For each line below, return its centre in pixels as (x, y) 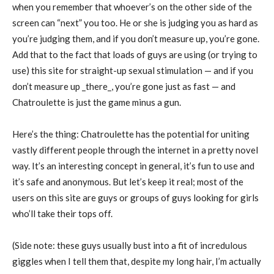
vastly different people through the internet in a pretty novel (135, 150)
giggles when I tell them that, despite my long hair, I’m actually (137, 261)
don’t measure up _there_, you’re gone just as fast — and (124, 87)
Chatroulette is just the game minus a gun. (97, 102)
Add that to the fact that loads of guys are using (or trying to (135, 55)
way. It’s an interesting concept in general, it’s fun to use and (133, 166)
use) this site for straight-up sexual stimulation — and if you (133, 71)
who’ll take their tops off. (62, 214)
